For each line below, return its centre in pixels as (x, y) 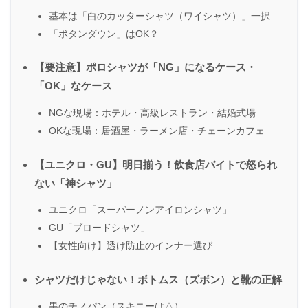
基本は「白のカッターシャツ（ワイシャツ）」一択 (159, 15)
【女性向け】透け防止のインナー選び (131, 246)
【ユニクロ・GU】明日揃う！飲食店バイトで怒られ (156, 164)
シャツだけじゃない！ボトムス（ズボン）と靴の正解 (158, 279)
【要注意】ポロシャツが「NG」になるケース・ (145, 67)
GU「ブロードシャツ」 (99, 228)
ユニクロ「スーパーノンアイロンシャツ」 (140, 210)
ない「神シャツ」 (76, 183)
